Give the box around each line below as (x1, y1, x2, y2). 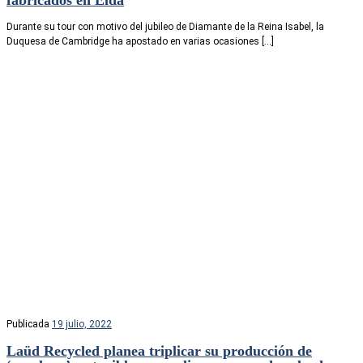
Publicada (6, 318, 52, 330)
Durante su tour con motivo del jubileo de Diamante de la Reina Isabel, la (6, 20, 324, 32)
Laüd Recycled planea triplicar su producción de (6, 342, 312, 359)
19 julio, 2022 (52, 318, 112, 330)
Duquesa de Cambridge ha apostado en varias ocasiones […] (6, 35, 274, 47)
